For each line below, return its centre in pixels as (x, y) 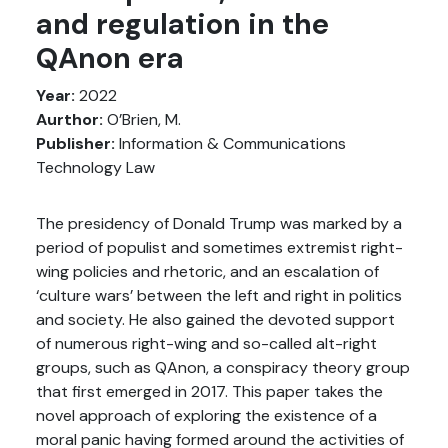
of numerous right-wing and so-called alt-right (206, 343)
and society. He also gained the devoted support (215, 319)
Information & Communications (230, 143)
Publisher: (75, 143)
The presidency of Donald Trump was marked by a (219, 223)
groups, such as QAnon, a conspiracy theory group (223, 367)
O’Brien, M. (142, 119)
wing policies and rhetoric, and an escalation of (207, 271)
